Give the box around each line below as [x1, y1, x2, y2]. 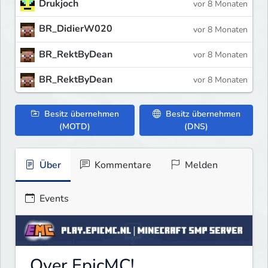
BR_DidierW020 [39, 22, 112, 36]
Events [37, 191, 69, 205]
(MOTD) [59, 120, 91, 132]
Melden [182, 158, 218, 172]
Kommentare [92, 158, 151, 172]
